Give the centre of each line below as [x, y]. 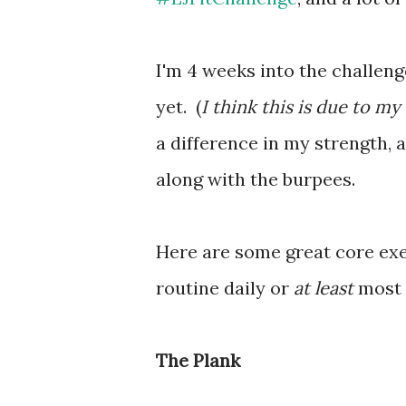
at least [326, 288]
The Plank [200, 360]
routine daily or [225, 288]
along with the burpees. [256, 179]
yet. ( [179, 106]
